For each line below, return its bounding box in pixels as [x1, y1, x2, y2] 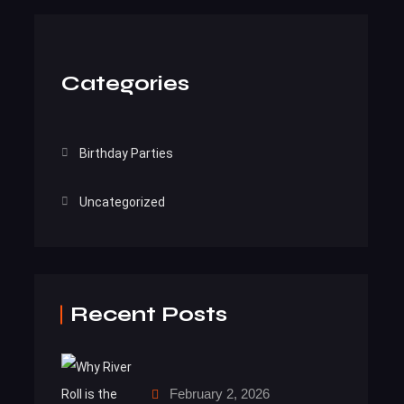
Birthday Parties [79, 145, 174, 161]
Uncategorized [79, 194, 166, 209]
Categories [61, 69, 189, 96]
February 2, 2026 [170, 386, 270, 402]
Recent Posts [70, 300, 227, 327]
